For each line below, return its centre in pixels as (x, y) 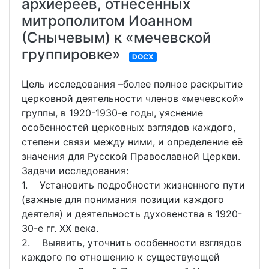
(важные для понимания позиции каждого (123, 200)
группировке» (71, 55)
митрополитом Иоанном (107, 21)
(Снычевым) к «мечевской (116, 38)
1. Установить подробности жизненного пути (133, 185)
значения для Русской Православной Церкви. (131, 156)
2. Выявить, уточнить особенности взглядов (131, 243)
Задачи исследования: (75, 171)
